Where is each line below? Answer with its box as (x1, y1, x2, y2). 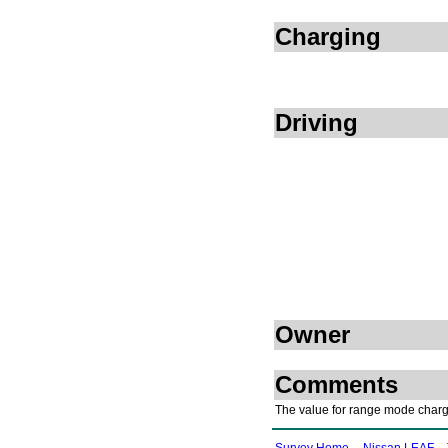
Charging (275, 23, 381, 51)
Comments (275, 371, 398, 399)
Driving (275, 109, 358, 137)
